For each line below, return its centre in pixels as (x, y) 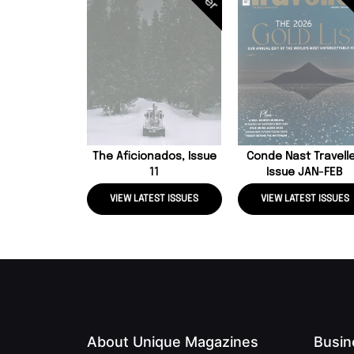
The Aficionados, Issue (154, 157)
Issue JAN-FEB (305, 173)
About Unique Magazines (173, 342)
